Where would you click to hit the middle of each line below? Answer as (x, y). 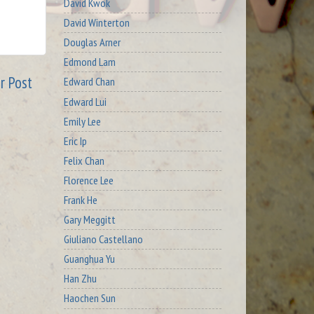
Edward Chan (89, 82)
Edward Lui (85, 101)
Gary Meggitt (90, 220)
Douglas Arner (92, 42)
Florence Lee (89, 180)
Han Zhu (80, 279)
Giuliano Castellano (103, 239)
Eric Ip (75, 141)
